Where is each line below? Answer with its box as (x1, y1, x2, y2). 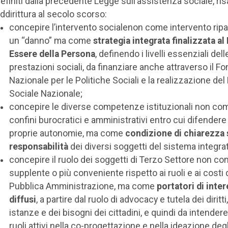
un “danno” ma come (9, 35, 93, 46)
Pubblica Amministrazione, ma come (9, 181, 157, 191)
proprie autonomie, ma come (9, 128, 125, 138)
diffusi (9, 194, 36, 205)
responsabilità (9, 141, 70, 152)
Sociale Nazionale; (9, 88, 82, 99)
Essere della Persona (9, 48, 95, 59)
